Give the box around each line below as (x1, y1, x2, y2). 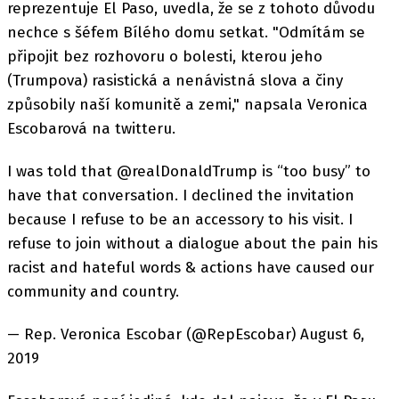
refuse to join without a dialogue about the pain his (7, 233, 378, 253)
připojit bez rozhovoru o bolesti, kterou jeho (7, 46, 322, 66)
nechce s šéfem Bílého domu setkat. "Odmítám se (7, 22, 365, 42)
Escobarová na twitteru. (7, 118, 175, 138)
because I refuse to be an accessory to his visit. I (7, 209, 353, 229)
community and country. (7, 281, 179, 301)
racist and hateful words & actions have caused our (7, 257, 374, 277)
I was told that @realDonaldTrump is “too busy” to (7, 161, 370, 181)
